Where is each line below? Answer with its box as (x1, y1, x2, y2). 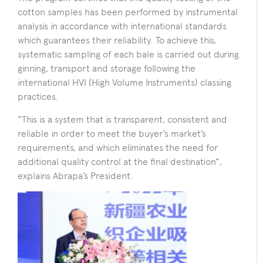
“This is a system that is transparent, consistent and (18, 113, 227, 125)
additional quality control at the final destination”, (18, 156, 222, 167)
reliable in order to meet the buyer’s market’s (18, 127, 206, 139)
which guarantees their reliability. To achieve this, (18, 35, 216, 46)
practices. (18, 91, 60, 103)
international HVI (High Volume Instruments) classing (18, 77, 231, 89)
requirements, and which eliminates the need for (18, 141, 218, 153)
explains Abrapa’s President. (18, 170, 136, 181)
